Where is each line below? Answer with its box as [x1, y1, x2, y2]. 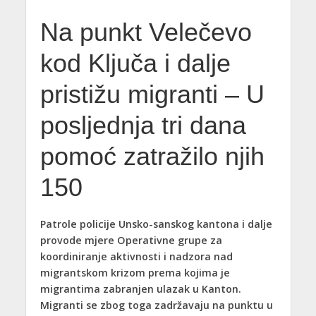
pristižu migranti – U [39, 80, 265, 109]
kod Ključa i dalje [39, 49, 231, 78]
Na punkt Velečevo [39, 18, 252, 47]
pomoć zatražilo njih [39, 142, 265, 171]
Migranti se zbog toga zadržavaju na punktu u [39, 298, 273, 312]
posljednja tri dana [39, 111, 246, 140]
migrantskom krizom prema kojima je [39, 265, 230, 279]
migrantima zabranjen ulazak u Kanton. [39, 281, 241, 296]
